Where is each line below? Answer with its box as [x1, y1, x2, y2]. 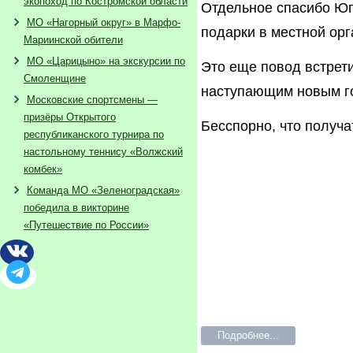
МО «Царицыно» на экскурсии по [27, 55, 185, 67]
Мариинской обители [24, 34, 123, 46]
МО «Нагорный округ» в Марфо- [27, 17, 180, 28]
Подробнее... [217, 329, 279, 341]
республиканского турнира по [24, 128, 164, 140]
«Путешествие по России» [24, 219, 149, 231]
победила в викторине [24, 202, 129, 214]
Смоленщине [24, 72, 86, 84]
